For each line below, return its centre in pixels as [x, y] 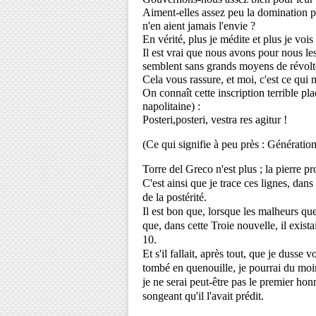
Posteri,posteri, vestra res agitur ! [215, 120]
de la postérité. [176, 197]
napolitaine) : [171, 106]
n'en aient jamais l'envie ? [200, 26]
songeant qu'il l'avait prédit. [205, 296]
